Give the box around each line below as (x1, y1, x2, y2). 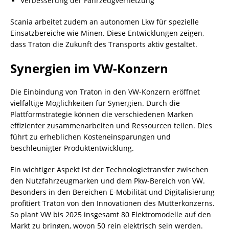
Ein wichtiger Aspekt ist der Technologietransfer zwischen (10, 164, 209, 174)
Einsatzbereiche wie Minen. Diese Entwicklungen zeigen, (10, 28, 204, 38)
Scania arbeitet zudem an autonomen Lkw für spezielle (10, 16, 199, 27)
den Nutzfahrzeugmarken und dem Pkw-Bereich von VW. (10, 175, 205, 186)
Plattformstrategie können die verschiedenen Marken (10, 109, 193, 119)
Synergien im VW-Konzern (10, 59, 168, 77)
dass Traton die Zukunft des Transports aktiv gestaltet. (10, 39, 197, 49)
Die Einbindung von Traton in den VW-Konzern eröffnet (10, 86, 200, 97)
